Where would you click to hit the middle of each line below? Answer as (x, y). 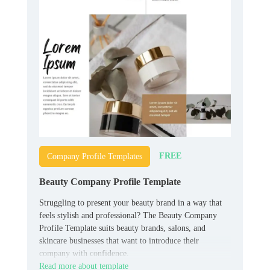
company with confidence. (84, 253)
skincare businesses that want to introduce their (119, 240)
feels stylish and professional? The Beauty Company (128, 215)
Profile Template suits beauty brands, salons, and (122, 228)
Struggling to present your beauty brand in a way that (130, 202)
